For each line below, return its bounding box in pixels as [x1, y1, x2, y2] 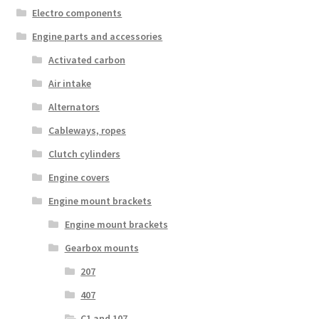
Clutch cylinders [48, 147, 120, 161]
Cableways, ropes [48, 124, 126, 137]
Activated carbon [48, 53, 125, 67]
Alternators [48, 100, 100, 114]
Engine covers [48, 171, 110, 184]
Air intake [48, 77, 91, 90]
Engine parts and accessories [32, 30, 163, 43]
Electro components [32, 6, 122, 20]
